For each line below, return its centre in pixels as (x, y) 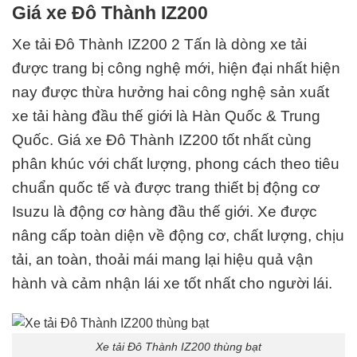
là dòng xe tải (259, 45)
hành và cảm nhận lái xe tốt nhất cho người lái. (172, 284)
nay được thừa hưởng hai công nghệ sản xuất (171, 92)
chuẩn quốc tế (61, 188)
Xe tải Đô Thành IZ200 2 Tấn (112, 45)
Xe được (285, 212)
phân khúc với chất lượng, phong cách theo (163, 164)
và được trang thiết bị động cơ (215, 188)
